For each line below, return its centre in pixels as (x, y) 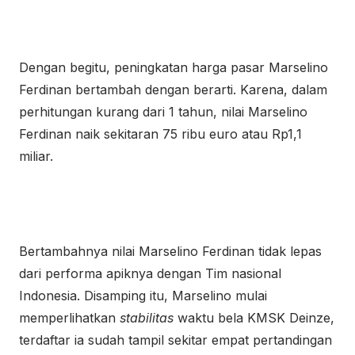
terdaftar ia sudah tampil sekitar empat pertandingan (176, 340)
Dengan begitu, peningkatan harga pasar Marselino (174, 67)
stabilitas (149, 318)
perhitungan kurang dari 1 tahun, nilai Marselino (163, 112)
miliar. (36, 156)
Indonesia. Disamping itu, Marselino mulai (143, 296)
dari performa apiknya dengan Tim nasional (150, 273)
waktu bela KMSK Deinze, (256, 318)
